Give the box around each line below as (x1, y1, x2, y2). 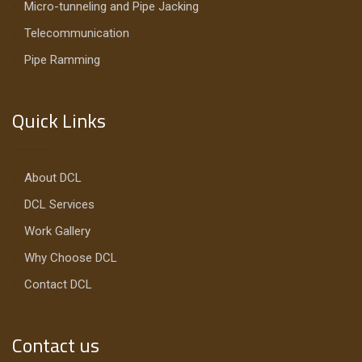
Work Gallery (24, 224, 90, 239)
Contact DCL (24, 277, 92, 293)
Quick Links (12, 103, 106, 140)
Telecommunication (24, 26, 129, 41)
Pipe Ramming (24, 53, 100, 68)
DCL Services (24, 197, 95, 213)
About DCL (24, 170, 82, 186)
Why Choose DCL (24, 250, 117, 266)
